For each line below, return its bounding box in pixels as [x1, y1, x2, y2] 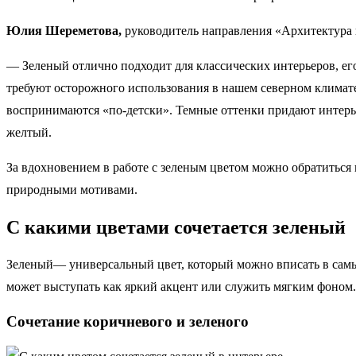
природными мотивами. [6, 182, 137, 196]
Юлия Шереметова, [6, 23, 125, 37]
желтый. [6, 125, 52, 139]
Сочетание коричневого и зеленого [6, 313, 249, 331]
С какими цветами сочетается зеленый [6, 216, 346, 238]
